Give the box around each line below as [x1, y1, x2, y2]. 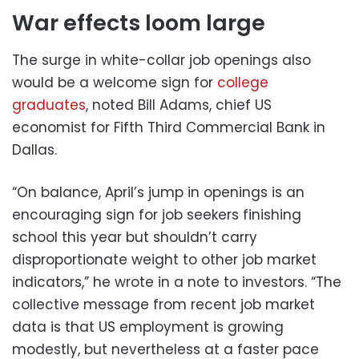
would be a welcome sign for [12, 72, 217, 92]
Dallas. [12, 139, 57, 159]
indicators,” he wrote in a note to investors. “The [12, 272, 341, 292]
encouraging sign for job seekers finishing [12, 204, 301, 224]
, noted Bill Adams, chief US [86, 95, 272, 115]
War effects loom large [12, 8, 265, 38]
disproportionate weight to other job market [12, 249, 317, 269]
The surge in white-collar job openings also [12, 50, 311, 70]
